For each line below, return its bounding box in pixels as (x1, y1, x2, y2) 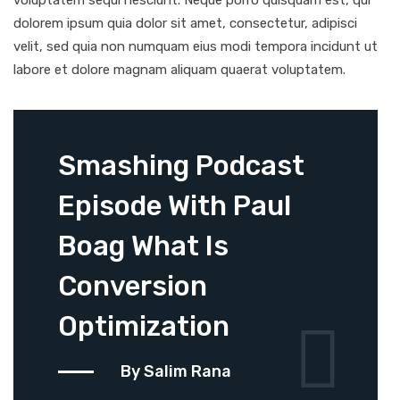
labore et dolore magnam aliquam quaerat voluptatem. (13, 62, 346, 79)
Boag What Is (58, 229, 229, 263)
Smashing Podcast (58, 149, 304, 183)
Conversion (58, 270, 207, 304)
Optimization (58, 310, 229, 344)
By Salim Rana (121, 362, 231, 382)
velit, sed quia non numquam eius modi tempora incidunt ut (13, 38, 378, 55)
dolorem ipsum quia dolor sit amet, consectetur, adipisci (13, 15, 357, 32)
